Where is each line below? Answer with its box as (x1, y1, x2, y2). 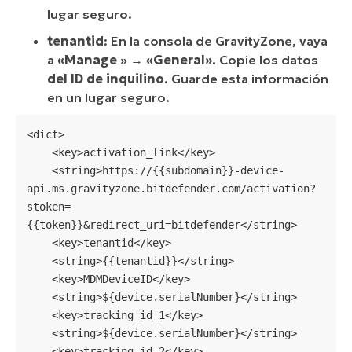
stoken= (27, 200, 71, 214)
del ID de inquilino (47, 71, 164, 87)
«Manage (57, 52, 117, 68)
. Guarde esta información (164, 71, 328, 87)
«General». (146, 52, 216, 68)
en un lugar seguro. (47, 90, 173, 106)
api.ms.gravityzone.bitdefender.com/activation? (27, 182, 316, 196)
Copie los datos (216, 52, 318, 68)
